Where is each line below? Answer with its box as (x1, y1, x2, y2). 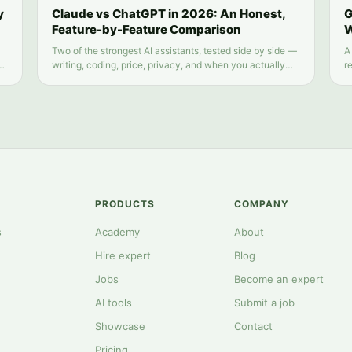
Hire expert (95, 249, 152, 262)
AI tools (95, 296, 133, 310)
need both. (51, 73, 98, 86)
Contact (233, 320, 273, 333)
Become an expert (233, 273, 324, 286)
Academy (95, 225, 141, 239)
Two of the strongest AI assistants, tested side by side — (51, 45, 297, 57)
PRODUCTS (95, 198, 156, 211)
